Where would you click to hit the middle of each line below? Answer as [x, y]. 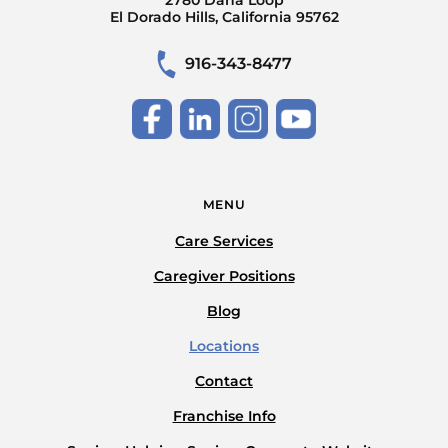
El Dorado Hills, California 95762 [224, 16]
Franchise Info [224, 415]
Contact [224, 380]
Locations [224, 345]
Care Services [224, 240]
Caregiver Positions [224, 275]
